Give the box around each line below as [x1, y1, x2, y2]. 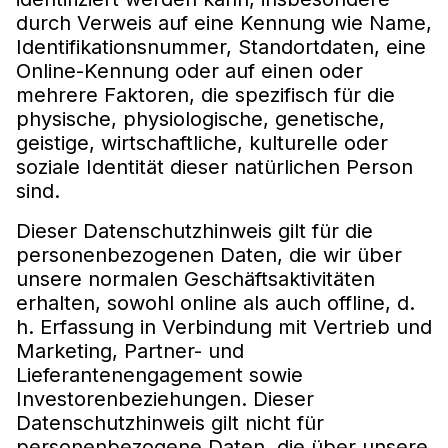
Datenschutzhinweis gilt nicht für [16, 410, 324, 435]
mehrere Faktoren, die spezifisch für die [16, 82, 395, 107]
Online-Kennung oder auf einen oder [16, 58, 363, 83]
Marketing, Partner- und [16, 338, 244, 363]
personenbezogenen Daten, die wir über [16, 242, 402, 267]
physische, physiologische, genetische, [16, 106, 385, 131]
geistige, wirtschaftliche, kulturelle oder [16, 130, 388, 155]
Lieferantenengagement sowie [16, 362, 303, 387]
